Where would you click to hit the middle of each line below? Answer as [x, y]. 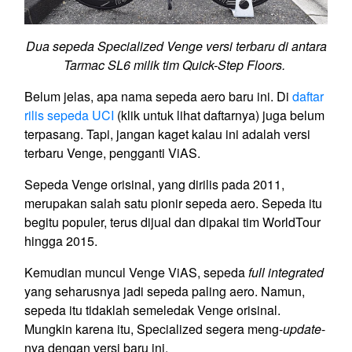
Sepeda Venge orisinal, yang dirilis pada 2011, [154, 184]
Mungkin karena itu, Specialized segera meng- [154, 328]
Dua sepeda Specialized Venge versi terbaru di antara [176, 46]
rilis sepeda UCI [69, 115]
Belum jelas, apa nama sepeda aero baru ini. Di [158, 96]
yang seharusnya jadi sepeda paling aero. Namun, [165, 291]
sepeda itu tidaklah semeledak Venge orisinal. [152, 310]
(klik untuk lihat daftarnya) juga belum [219, 115]
